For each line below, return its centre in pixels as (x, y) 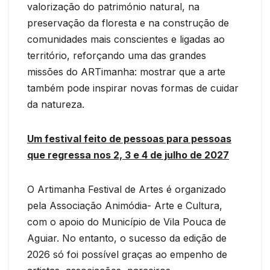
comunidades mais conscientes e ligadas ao (126, 39)
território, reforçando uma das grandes (117, 55)
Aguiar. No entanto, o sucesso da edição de (127, 238)
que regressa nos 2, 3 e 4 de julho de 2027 (128, 155)
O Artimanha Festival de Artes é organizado (127, 189)
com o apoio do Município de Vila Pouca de (127, 221)
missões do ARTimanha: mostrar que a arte (126, 71)
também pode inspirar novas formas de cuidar (133, 88)
